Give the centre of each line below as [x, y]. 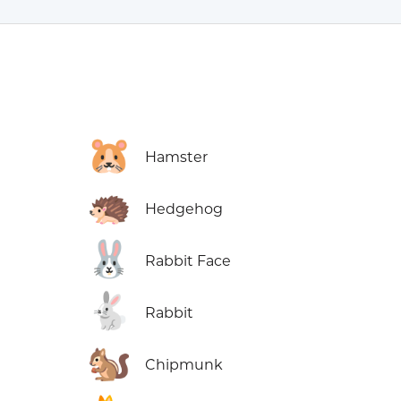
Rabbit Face [188, 261]
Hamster [177, 158]
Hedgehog [184, 209]
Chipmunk [184, 365]
